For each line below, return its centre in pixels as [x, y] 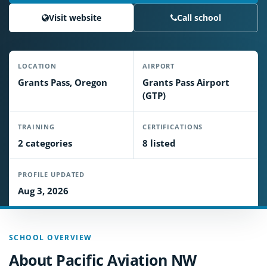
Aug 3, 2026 [43, 191]
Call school [199, 18]
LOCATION [38, 66]
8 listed [159, 143]
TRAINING [37, 127]
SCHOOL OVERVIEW [51, 237]
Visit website [75, 18]
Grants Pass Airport [186, 82]
